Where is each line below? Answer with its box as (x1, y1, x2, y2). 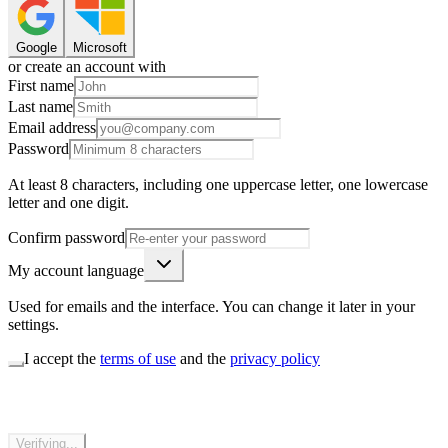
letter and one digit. (8, 193, 129, 211)
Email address (8, 118, 96, 136)
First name (8, 76, 74, 94)
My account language (8, 261, 144, 279)
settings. (8, 315, 59, 333)
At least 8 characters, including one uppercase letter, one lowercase (8, 175, 428, 193)
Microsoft (73, 39, 127, 55)
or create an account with (8, 57, 166, 75)
